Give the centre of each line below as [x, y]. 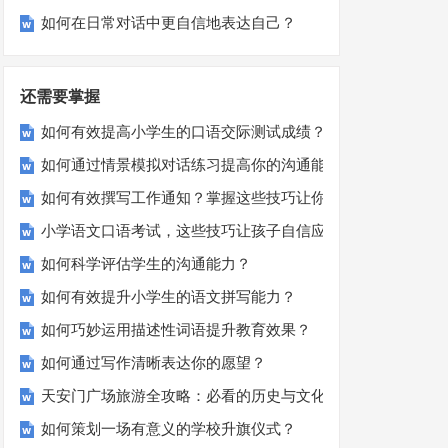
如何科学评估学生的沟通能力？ [146, 264]
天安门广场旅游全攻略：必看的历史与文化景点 [199, 396]
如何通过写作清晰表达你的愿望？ [154, 363]
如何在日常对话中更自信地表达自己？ [169, 23]
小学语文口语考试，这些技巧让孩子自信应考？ [199, 231]
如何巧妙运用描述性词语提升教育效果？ [176, 330]
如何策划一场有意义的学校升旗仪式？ [169, 429]
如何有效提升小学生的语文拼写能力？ [169, 297]
